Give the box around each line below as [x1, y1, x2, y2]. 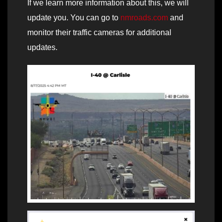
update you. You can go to [27, 13, 120, 22]
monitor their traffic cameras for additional [27, 28, 171, 37]
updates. [27, 43, 57, 52]
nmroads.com [120, 13, 168, 22]
